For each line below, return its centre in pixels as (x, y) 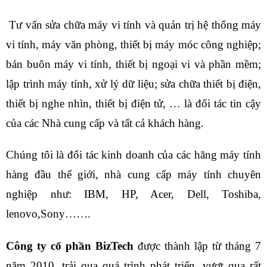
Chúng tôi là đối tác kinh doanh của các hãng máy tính (133, 155)
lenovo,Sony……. (48, 214)
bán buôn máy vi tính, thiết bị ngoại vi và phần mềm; (133, 64)
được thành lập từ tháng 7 (197, 246)
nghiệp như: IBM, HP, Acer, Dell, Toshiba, (133, 194)
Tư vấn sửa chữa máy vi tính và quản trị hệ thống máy (133, 24)
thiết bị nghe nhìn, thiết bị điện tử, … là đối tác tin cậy (133, 103)
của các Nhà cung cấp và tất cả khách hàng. (105, 123)
